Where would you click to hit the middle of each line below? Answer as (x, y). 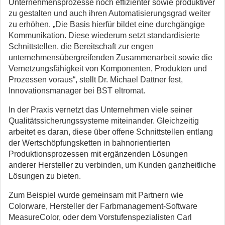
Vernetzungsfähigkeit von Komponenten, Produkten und (108, 69)
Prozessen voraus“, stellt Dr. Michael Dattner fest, (96, 80)
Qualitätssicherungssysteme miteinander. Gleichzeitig (104, 121)
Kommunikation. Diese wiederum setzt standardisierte (104, 35)
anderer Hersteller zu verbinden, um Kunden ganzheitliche (112, 165)
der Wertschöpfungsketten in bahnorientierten (89, 143)
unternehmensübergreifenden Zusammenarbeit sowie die (110, 58)
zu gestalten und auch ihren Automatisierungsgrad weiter (109, 13)
